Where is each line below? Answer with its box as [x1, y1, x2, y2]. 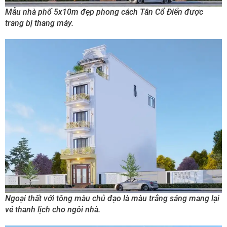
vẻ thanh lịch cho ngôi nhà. [5, 205, 100, 215]
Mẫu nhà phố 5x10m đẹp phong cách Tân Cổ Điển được [5, 7, 203, 17]
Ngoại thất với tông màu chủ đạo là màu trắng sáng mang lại [5, 194, 219, 204]
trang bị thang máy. [5, 18, 73, 28]
